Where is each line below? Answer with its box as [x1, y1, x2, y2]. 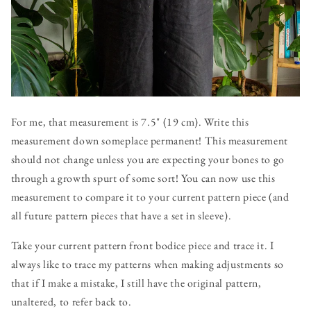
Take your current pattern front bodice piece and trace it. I [10, 238, 274, 253]
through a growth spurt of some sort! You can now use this [10, 171, 276, 186]
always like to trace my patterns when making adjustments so [10, 257, 284, 272]
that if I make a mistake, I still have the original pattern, [10, 276, 262, 291]
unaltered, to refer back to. [10, 294, 132, 310]
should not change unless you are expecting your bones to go [10, 152, 285, 167]
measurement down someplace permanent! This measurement [10, 133, 288, 149]
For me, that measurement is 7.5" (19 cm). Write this [10, 115, 249, 130]
